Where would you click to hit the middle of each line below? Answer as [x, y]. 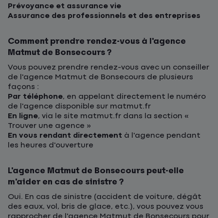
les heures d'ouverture [51, 145]
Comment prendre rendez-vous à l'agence [97, 41]
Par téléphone [35, 97]
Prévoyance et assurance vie [64, 6]
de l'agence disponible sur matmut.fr [79, 107]
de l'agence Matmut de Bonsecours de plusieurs [100, 77]
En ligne [23, 116]
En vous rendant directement [65, 136]
